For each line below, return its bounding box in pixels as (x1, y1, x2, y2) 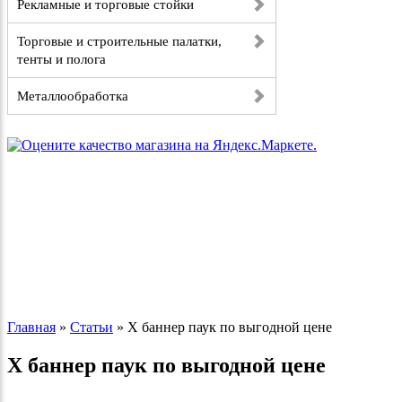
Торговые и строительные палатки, (17, 34, 222, 48)
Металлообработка (17, 89, 128, 103)
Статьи (70, 319, 113, 335)
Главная (7, 319, 56, 335)
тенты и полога (17, 52, 106, 66)
